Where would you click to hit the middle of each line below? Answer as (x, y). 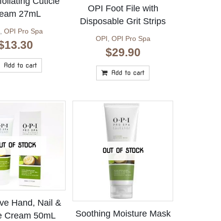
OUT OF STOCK (123, 150)
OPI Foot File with (123, 9)
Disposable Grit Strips (123, 21)
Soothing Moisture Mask (123, 214)
